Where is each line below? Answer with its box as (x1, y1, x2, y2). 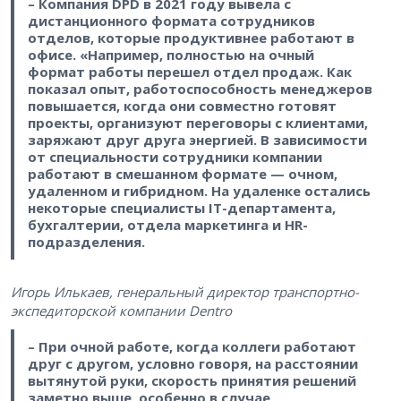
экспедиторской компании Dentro (11, 302, 232, 320)
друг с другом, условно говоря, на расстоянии (27, 354, 358, 373)
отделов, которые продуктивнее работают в (27, 28, 354, 47)
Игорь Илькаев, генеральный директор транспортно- (11, 283, 359, 302)
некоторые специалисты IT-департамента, (27, 198, 336, 217)
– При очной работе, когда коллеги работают (27, 337, 356, 356)
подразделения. (27, 232, 145, 251)
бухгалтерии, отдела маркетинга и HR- (27, 215, 308, 234)
